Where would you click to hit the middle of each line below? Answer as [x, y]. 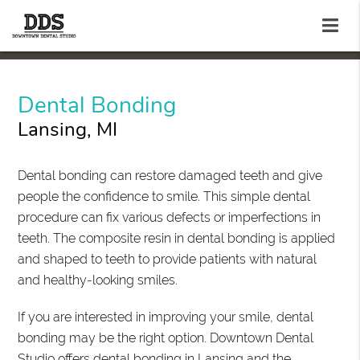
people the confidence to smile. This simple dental [164, 197]
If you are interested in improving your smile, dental [166, 317]
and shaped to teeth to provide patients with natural [168, 260]
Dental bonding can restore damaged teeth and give [170, 176]
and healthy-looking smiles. [98, 280]
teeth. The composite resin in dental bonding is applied [177, 239]
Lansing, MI [68, 130]
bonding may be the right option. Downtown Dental [166, 338]
